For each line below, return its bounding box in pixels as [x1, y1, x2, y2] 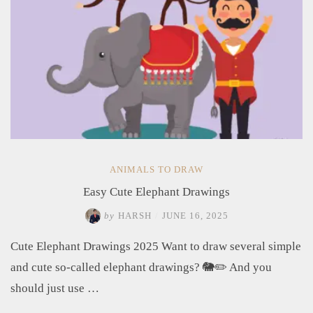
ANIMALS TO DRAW [110, 164, 203, 175]
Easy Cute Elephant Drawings [83, 184, 230, 198]
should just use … [10, 281, 99, 295]
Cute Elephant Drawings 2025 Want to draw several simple [10, 239, 301, 253]
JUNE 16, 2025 [161, 210, 228, 221]
